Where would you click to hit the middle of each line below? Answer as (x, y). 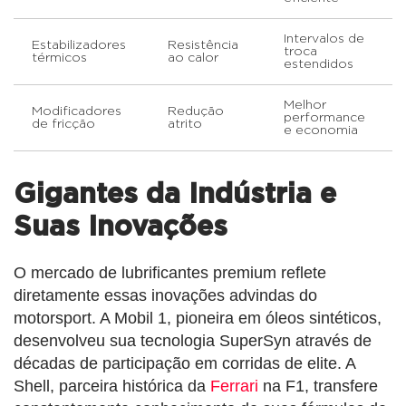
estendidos (319, 64)
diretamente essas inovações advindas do (165, 295)
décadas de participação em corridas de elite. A (184, 363)
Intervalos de (324, 39)
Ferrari (234, 386)
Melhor (305, 105)
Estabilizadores (79, 45)
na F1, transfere (318, 386)
